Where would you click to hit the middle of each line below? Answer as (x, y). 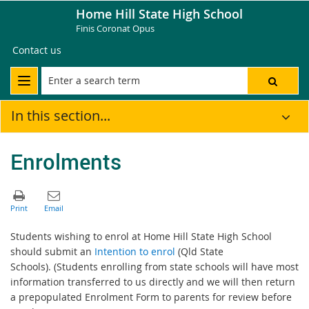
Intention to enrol (135, 251)
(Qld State (199, 251)
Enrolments (66, 161)
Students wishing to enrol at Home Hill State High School (141, 236)
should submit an (52, 251)
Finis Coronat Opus (115, 28)
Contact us (37, 50)
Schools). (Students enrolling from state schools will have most (154, 266)
